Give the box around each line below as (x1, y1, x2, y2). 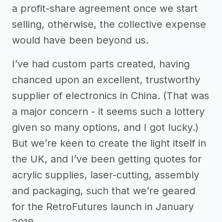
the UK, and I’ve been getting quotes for (12, 153, 202, 165)
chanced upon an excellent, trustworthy (12, 73, 200, 86)
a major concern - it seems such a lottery (12, 105, 205, 117)
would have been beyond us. (12, 34, 149, 46)
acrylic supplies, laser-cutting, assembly (12, 168, 199, 181)
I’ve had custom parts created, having (12, 57, 190, 70)
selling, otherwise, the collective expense (12, 18, 206, 30)
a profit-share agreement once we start (12, 2, 198, 14)
